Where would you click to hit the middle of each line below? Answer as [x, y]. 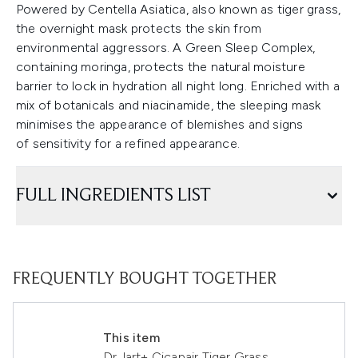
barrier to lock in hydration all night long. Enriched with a [178, 86]
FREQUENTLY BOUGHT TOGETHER [145, 280]
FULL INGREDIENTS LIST [113, 196]
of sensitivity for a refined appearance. [128, 143]
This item [131, 338]
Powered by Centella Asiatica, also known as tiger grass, [179, 9]
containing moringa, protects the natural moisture [161, 67]
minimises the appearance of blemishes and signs [160, 124]
